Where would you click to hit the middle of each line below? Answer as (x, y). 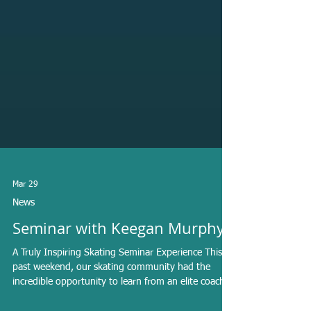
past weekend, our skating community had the (111, 305)
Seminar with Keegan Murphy (118, 266)
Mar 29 (25, 222)
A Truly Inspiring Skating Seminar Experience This (117, 290)
